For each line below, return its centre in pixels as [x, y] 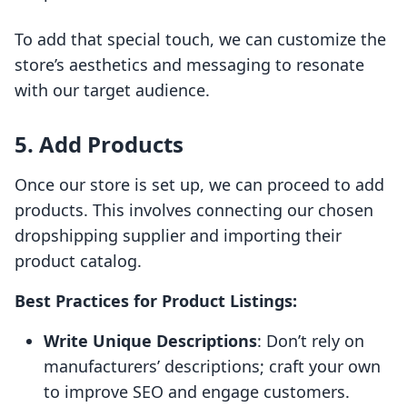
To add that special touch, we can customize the [200, 40]
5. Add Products [99, 144]
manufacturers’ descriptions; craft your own [212, 367]
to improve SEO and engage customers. [197, 392]
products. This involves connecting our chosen [194, 210]
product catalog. [78, 261]
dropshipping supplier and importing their [178, 236]
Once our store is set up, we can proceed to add [199, 185]
